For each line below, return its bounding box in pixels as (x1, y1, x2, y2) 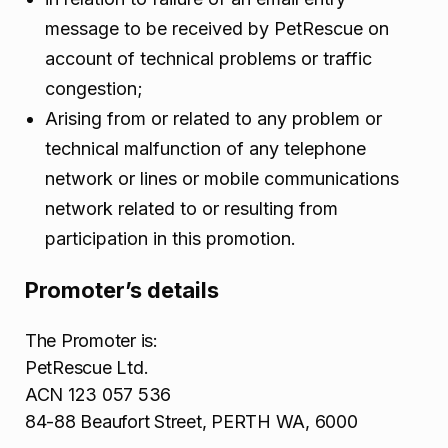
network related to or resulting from (45, 197, 338, 219)
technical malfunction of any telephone (45, 137, 366, 159)
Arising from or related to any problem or (45, 107, 382, 129)
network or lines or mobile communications (45, 167, 399, 189)
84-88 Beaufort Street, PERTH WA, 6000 (25, 410, 358, 432)
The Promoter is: (25, 329, 158, 351)
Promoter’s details (25, 276, 219, 303)
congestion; (45, 77, 143, 99)
